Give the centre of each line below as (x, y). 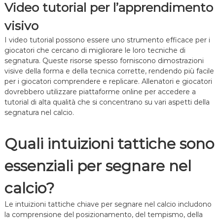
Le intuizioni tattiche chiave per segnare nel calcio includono (108, 204)
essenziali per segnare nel (98, 166)
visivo (21, 26)
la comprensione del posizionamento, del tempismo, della (103, 215)
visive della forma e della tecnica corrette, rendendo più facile (109, 71)
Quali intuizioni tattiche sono (109, 144)
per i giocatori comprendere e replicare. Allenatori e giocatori (108, 82)
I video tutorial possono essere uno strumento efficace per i (107, 40)
